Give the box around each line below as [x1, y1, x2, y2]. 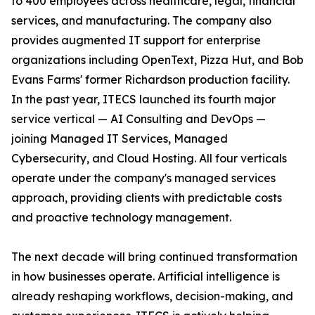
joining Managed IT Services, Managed [11, 131, 228, 146]
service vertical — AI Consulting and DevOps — [11, 112, 266, 127]
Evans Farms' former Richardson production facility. [11, 72, 290, 87]
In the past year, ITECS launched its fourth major [11, 92, 276, 107]
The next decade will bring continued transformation [11, 250, 297, 264]
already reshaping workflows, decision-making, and [11, 289, 293, 304]
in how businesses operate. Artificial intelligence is [11, 269, 280, 284]
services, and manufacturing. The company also [11, 13, 271, 28]
